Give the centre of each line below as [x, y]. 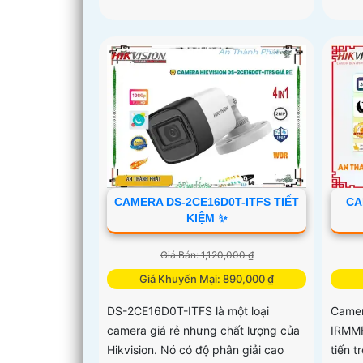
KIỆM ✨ [207, 218]
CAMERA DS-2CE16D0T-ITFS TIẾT [207, 201]
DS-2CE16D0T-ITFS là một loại [188, 310]
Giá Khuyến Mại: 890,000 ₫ [207, 278]
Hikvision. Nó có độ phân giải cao [195, 349]
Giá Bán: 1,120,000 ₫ [207, 254]
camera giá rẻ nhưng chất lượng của [203, 330]
